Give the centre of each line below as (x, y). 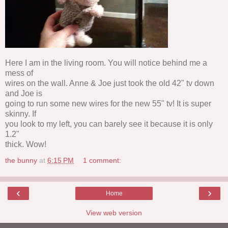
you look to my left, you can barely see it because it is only (109, 124)
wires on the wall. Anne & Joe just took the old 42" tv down (110, 83)
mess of (19, 73)
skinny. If (21, 114)
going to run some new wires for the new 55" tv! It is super (108, 104)
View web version (114, 213)
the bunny (21, 161)
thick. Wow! (26, 145)
